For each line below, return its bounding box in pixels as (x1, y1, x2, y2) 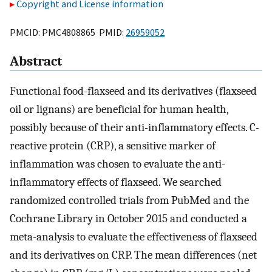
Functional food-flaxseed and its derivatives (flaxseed (10, 84, 257, 98)
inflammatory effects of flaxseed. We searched (10, 175, 222, 189)
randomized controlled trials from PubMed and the (10, 194, 249, 208)
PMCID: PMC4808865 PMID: (10, 25, 126, 38)
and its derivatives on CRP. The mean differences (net (10, 248, 257, 262)
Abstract (10, 53, 62, 70)
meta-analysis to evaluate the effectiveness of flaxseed (10, 230, 257, 244)
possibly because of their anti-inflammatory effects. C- (10, 121, 259, 135)
